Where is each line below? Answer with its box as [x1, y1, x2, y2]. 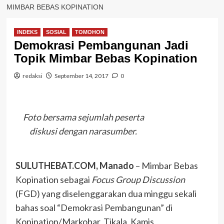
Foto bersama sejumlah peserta [22, 111, 144, 122]
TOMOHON [74, 29, 104, 35]
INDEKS [16, 29, 37, 35]
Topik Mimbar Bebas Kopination [13, 51, 197, 65]
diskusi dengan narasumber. [29, 125, 137, 136]
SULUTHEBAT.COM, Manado [15, 160, 134, 171]
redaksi [22, 72, 42, 80]
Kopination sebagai [15, 174, 91, 185]
